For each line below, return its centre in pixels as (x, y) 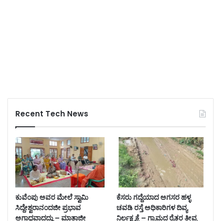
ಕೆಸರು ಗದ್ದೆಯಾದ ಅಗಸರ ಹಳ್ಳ (153, 198)
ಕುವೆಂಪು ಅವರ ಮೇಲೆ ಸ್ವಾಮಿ (52, 198)
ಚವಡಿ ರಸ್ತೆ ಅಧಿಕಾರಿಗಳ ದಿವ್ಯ (152, 208)
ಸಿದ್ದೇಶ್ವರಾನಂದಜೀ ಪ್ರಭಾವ (48, 208)
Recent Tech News (52, 113)
